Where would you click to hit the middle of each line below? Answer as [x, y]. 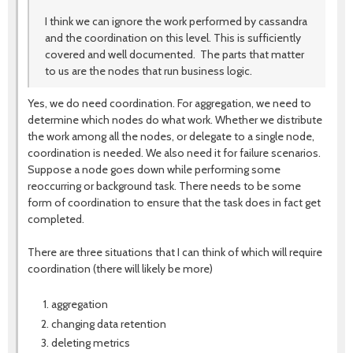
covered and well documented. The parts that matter [175, 54]
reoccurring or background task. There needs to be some [164, 186]
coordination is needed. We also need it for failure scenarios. [174, 153]
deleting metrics [91, 343]
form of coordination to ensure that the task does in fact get [174, 203]
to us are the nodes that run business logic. [149, 71]
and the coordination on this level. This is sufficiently [173, 38]
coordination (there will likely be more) [120, 269]
